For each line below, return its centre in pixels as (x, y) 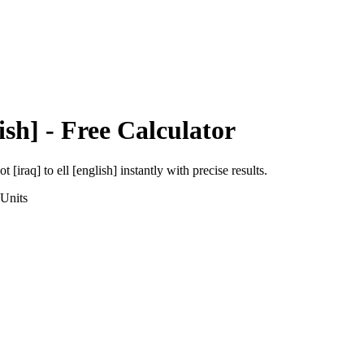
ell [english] (87, 170)
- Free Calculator (137, 130)
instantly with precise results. (192, 170)
